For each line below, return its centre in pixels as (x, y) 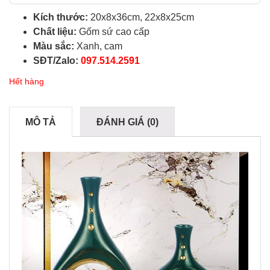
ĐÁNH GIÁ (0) (127, 122)
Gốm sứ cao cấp (113, 32)
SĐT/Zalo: (57, 61)
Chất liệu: (55, 32)
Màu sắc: (54, 46)
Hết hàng (27, 82)
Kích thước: (61, 17)
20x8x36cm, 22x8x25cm (141, 17)
